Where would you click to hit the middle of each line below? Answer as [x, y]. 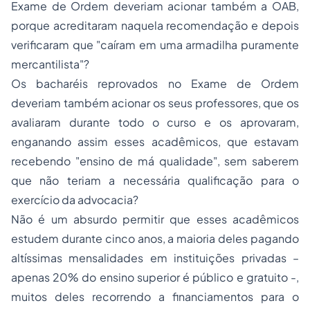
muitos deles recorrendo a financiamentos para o [155, 297]
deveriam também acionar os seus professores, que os [155, 103]
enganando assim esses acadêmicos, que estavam [155, 142]
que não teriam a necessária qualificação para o [155, 180]
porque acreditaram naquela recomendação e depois [155, 25]
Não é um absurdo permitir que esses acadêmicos [155, 219]
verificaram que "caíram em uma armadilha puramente [155, 45]
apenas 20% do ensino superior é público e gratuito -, [155, 277]
